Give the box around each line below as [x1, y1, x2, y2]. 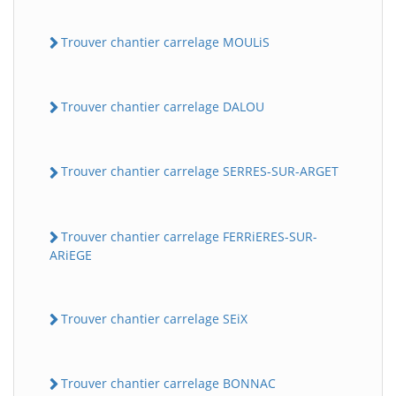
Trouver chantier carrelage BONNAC [61, 375, 276, 392]
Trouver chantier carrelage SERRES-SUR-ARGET [61, 163, 339, 180]
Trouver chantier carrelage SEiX [61, 309, 247, 327]
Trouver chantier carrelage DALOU [61, 98, 264, 116]
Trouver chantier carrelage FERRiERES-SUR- [61, 227, 317, 245]
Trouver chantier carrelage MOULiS [61, 33, 270, 50]
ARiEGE [49, 246, 92, 263]
